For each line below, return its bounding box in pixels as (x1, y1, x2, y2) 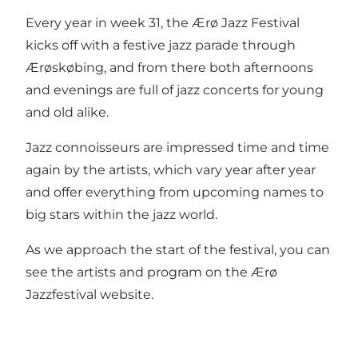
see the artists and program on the (26, 265, 251, 280)
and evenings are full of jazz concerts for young (26, 82, 324, 98)
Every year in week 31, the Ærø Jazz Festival (26, 15, 300, 31)
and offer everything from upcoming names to (26, 185, 324, 201)
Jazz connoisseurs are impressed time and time (26, 140, 329, 156)
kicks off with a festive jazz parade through (26, 38, 296, 54)
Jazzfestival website (26, 287, 151, 303)
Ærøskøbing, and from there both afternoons (26, 60, 313, 76)
